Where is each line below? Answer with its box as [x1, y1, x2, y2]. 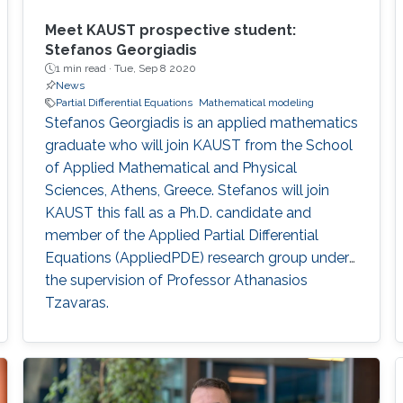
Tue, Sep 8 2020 [113, 62, 196, 76]
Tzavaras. [44, 294, 109, 312]
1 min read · [55, 62, 114, 76]
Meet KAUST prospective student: [44, 22, 296, 40]
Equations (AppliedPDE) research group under [44, 249, 349, 267]
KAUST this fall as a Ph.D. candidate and [44, 204, 311, 222]
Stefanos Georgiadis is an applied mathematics [44, 114, 358, 132]
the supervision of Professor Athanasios [44, 272, 308, 290]
